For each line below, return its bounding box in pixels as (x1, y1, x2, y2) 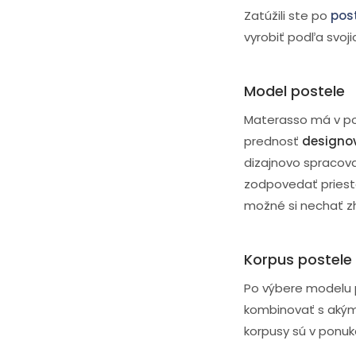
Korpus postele (244, 250, 352, 270)
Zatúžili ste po (244, 7, 331, 25)
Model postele (244, 81, 345, 102)
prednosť (244, 133, 302, 150)
